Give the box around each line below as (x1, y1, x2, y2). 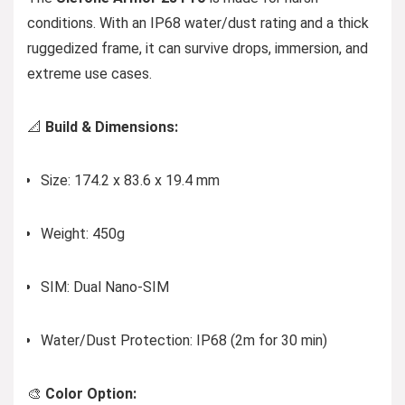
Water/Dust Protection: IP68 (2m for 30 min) (41, 332, 327, 349)
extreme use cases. (27, 65, 152, 82)
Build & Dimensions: (45, 118, 178, 136)
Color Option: (45, 385, 137, 402)
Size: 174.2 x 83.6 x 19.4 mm (41, 172, 220, 189)
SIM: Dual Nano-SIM (41, 278, 169, 296)
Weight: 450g (41, 225, 125, 242)
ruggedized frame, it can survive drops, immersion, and (27, 40, 368, 57)
